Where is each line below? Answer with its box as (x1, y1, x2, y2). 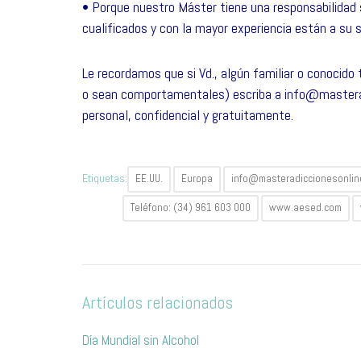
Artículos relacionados (82, 291, 233, 313)
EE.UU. (135, 172, 163, 185)
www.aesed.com (269, 201, 342, 214)
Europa (181, 172, 213, 185)
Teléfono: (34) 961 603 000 (131, 201, 251, 214)
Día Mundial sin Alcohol (82, 331, 199, 349)
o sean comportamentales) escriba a (82, 85, 284, 103)
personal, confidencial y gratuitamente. (82, 106, 293, 124)
